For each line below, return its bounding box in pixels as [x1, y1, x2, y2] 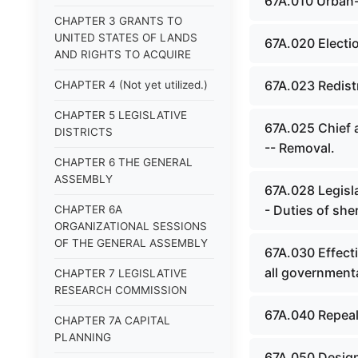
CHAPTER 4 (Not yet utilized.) [54, 78, 208, 91]
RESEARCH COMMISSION [54, 284, 187, 296]
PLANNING [54, 331, 111, 344]
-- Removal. [265, 140, 335, 156]
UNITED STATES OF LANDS [54, 31, 197, 44]
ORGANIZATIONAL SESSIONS [54, 220, 207, 233]
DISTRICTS [54, 125, 113, 138]
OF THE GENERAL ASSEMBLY [54, 237, 208, 249]
